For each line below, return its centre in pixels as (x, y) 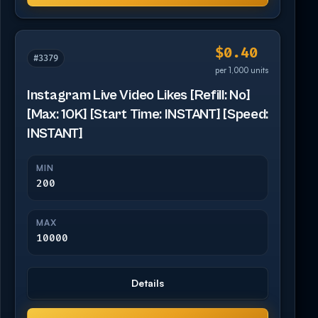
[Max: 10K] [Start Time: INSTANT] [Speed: (148, 114)
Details (148, 283)
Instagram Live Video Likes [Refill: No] (139, 95)
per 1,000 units (242, 70)
